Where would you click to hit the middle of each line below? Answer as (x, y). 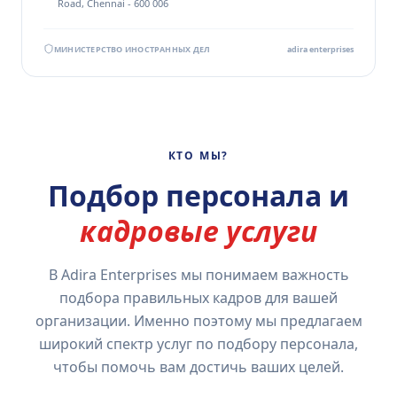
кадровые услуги (198, 230)
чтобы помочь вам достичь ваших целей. (198, 366)
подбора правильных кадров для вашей (198, 297)
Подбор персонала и (198, 195)
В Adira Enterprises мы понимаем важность (198, 274)
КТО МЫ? (198, 155)
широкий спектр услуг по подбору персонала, (198, 343)
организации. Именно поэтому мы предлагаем (198, 320)
